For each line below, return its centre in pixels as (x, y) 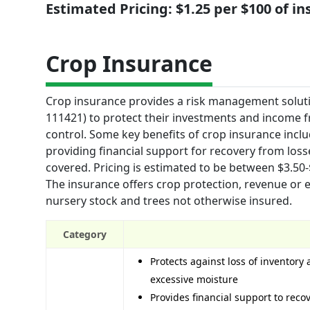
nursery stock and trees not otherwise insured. (169, 200)
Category (85, 234)
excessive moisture (194, 279)
